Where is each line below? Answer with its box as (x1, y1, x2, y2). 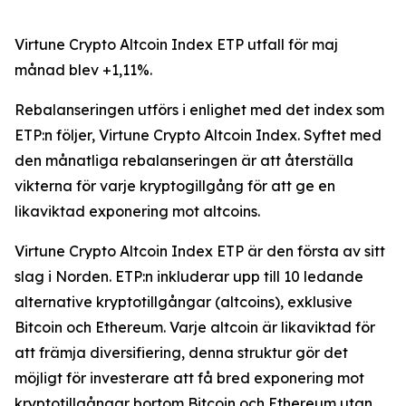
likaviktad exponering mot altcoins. (14, 202, 260, 220)
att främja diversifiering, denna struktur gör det (14, 343, 348, 362)
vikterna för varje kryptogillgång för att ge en (14, 177, 335, 195)
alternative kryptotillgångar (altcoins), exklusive (14, 293, 353, 311)
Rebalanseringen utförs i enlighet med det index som (14, 101, 384, 119)
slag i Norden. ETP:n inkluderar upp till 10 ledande (14, 267, 363, 285)
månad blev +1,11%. (14, 61, 152, 79)
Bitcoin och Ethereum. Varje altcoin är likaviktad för (14, 318, 375, 336)
